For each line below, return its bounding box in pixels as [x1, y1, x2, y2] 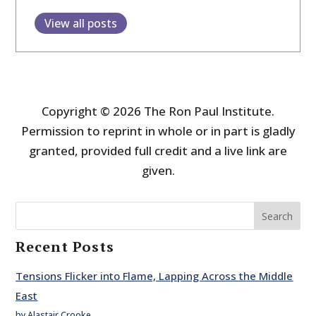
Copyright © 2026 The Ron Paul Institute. [42, 103, 274, 120]
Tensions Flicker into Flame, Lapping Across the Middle [16, 269, 293, 284]
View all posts [44, 15, 117, 31]
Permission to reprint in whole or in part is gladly [20, 123, 296, 140]
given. [141, 162, 175, 179]
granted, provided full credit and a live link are [29, 142, 287, 159]
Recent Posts [16, 237, 115, 257]
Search [261, 209, 293, 224]
